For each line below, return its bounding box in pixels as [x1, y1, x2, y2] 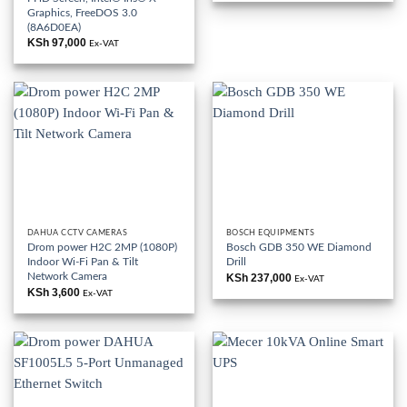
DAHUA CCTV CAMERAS [26, 229, 127, 238]
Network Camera [26, 271, 107, 283]
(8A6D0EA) [26, 21, 81, 33]
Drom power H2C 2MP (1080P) [26, 242, 177, 253]
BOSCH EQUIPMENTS [225, 229, 315, 238]
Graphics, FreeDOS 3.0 [26, 6, 137, 18]
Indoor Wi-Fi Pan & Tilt [26, 256, 138, 268]
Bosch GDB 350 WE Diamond [225, 242, 372, 253]
